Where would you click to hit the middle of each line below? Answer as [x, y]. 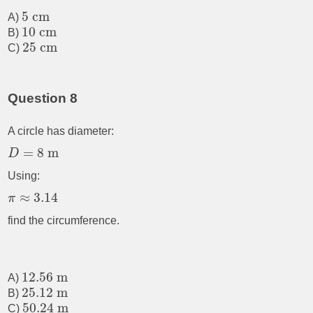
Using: [24, 176]
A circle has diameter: [61, 131]
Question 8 [43, 99]
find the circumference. [64, 221]
